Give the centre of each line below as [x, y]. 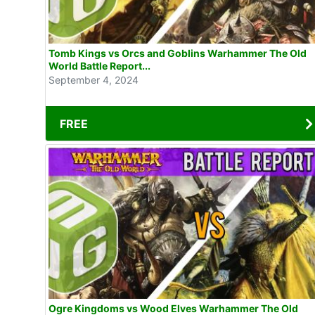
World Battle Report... [99, 65]
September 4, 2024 [94, 79]
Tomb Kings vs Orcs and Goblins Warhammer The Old [178, 53]
